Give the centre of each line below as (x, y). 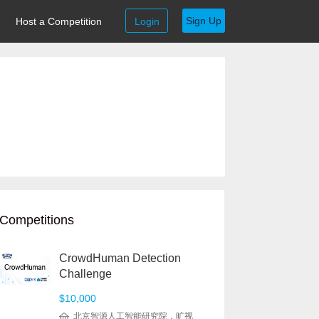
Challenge (85, 274)
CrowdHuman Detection (120, 258)
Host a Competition (59, 21)
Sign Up (204, 21)
